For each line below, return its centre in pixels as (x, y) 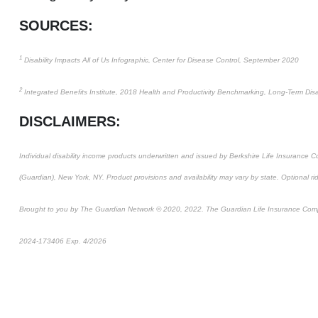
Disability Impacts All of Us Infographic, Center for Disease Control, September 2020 (160, 60)
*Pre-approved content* (146, 241)
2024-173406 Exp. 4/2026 (62, 241)
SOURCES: (56, 25)
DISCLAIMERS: (70, 121)
